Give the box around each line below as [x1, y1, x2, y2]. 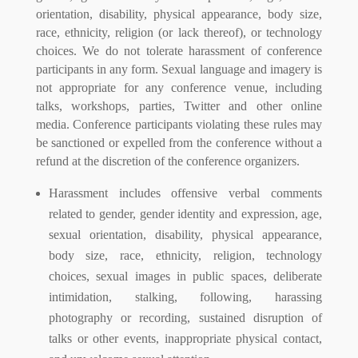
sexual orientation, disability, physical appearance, [48, 227, 323, 241]
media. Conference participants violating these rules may [35, 117, 323, 131]
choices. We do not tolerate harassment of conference [35, 43, 323, 58]
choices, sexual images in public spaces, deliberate [48, 268, 323, 283]
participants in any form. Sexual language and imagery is [35, 62, 323, 76]
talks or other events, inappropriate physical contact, [48, 331, 323, 345]
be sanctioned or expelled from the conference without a [35, 135, 323, 149]
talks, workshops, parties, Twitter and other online [35, 98, 323, 113]
